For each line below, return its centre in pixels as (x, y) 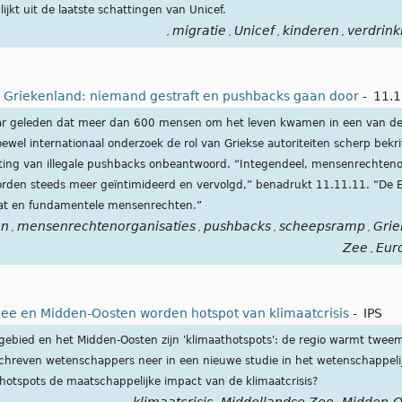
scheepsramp (322, 227)
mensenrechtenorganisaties (106, 227)
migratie (199, 31)
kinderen (310, 31)
